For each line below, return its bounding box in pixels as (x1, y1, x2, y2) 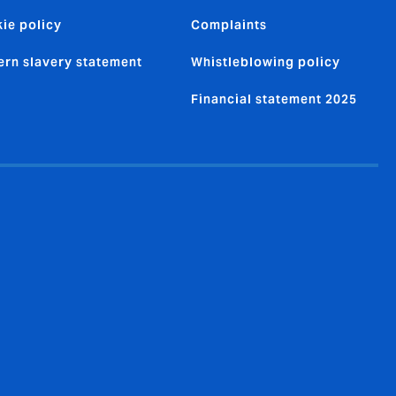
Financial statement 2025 (191, 91, 357, 108)
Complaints (191, 17, 267, 34)
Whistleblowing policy (191, 54, 340, 71)
